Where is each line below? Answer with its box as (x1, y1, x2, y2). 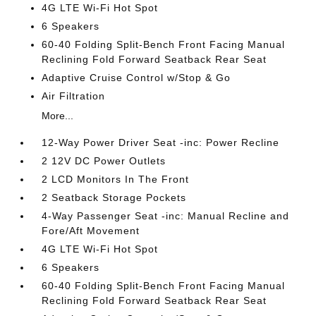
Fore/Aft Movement (42, 225, 140, 236)
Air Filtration (42, 90, 106, 102)
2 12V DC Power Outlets (42, 155, 166, 166)
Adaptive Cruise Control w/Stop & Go (42, 72, 231, 83)
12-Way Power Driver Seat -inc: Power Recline (42, 137, 280, 148)
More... (42, 110, 74, 121)
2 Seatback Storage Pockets (42, 192, 187, 203)
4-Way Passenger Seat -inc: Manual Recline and (42, 210, 290, 221)
